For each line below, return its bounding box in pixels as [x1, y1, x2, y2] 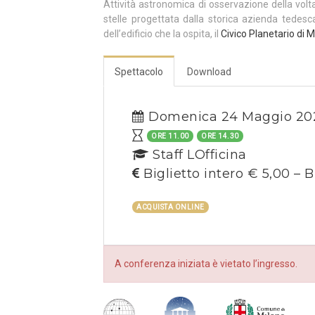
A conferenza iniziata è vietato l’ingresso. [115, 258, 297, 269]
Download [187, 66, 231, 77]
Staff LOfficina [148, 147, 247, 162]
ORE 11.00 [151, 132, 189, 140]
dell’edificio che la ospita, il [103, 28, 221, 39]
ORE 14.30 [201, 132, 239, 140]
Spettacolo [115, 66, 163, 77]
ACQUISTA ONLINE [136, 203, 205, 211]
